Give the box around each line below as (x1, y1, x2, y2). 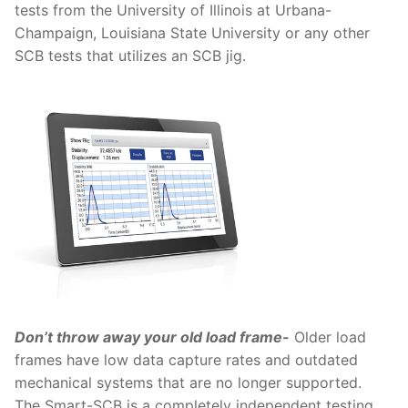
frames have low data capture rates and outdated (15, 350, 358, 369)
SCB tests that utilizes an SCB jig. (15, 46, 246, 65)
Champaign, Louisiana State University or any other (15, 23, 370, 42)
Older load (290, 327, 366, 346)
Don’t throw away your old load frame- (15, 327, 290, 346)
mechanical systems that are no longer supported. (15, 372, 366, 392)
